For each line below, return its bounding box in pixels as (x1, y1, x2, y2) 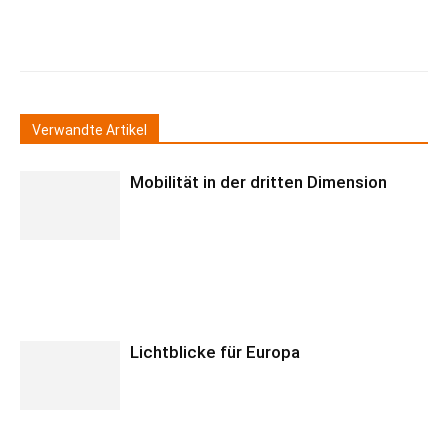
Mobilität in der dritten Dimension (130, 172, 387, 192)
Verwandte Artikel (32, 122, 147, 138)
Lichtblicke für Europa (130, 342, 300, 362)
